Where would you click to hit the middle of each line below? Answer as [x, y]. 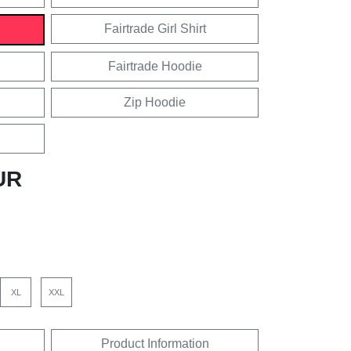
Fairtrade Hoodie [155, 66]
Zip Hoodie [155, 102]
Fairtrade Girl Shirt [155, 28]
